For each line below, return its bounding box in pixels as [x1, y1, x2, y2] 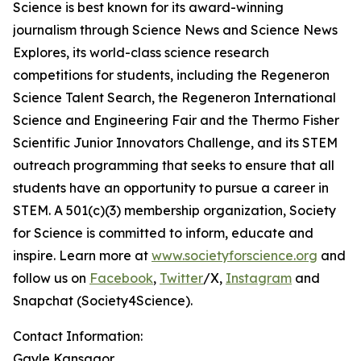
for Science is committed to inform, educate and [13, 225, 313, 241]
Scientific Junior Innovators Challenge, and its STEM [13, 135, 338, 151]
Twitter [160, 270, 203, 286]
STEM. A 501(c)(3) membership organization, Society [13, 202, 336, 218]
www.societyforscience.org [151, 247, 317, 263]
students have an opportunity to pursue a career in [13, 180, 329, 196]
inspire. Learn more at [13, 247, 151, 263]
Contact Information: [13, 328, 143, 344]
